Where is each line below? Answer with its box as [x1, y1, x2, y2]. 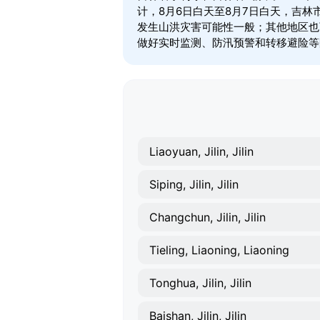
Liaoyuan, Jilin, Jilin [149, 144, 254, 159]
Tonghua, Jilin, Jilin [149, 276, 251, 290]
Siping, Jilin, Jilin [149, 177, 239, 191]
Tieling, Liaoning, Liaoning [149, 243, 289, 257]
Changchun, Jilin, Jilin [149, 210, 266, 224]
